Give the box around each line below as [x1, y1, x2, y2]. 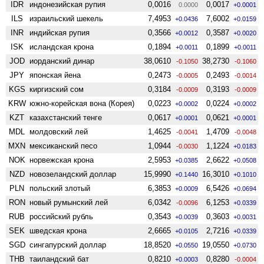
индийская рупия [29, 28, 90, 37]
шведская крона [29, 226, 87, 235]
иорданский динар [29, 56, 95, 65]
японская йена [29, 70, 81, 80]
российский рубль [29, 212, 94, 221]
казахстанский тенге [29, 113, 103, 122]
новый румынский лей [29, 197, 108, 207]
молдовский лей [29, 127, 88, 136]
